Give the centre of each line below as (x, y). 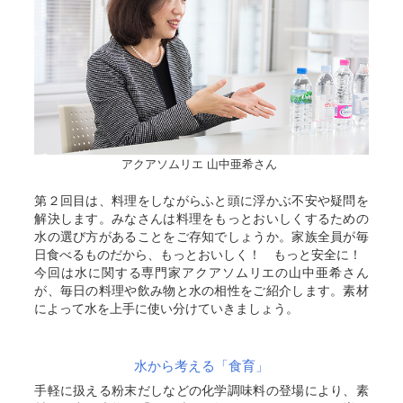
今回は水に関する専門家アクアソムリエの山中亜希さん (201, 272)
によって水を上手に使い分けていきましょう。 (167, 308)
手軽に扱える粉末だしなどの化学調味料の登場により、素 (201, 390)
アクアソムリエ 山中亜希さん (199, 164)
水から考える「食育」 (201, 365)
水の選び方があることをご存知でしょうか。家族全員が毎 (201, 236)
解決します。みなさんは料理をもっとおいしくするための (201, 218)
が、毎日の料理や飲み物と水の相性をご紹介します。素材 (201, 290)
